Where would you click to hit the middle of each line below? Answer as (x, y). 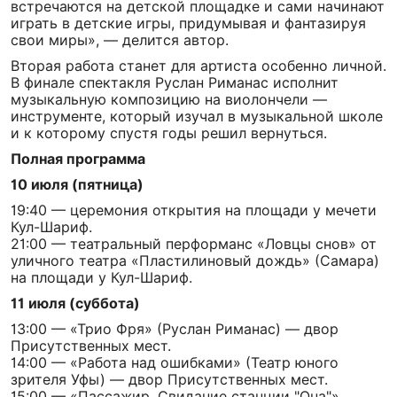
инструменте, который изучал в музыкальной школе (197, 116)
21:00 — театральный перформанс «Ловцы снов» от (194, 244)
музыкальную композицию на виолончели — (169, 99)
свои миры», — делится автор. (120, 40)
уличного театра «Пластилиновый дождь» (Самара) (195, 261)
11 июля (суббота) (75, 303)
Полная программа (78, 159)
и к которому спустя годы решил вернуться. (169, 133)
